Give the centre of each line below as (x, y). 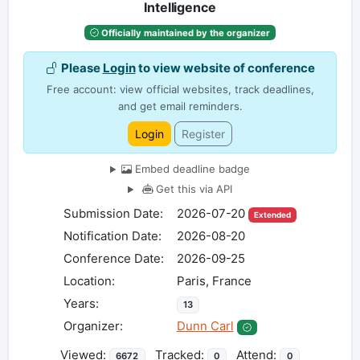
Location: (89, 281)
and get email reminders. (180, 106)
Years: (81, 304)
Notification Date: (112, 236)
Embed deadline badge (190, 169)
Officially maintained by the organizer (184, 33)
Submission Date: (113, 214)
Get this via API (192, 189)
